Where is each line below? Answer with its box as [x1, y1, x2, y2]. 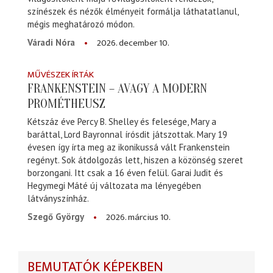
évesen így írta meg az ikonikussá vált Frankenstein [27, 141, 230, 154]
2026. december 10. [97, 35, 169, 51]
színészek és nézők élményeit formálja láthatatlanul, [27, 5, 238, 17]
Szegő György [27, 211, 84, 223]
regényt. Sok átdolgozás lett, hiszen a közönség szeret [27, 154, 243, 166]
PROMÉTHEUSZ [27, 96, 105, 111]
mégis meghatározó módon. [27, 18, 135, 30]
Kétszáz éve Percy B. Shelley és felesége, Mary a [27, 116, 216, 128]
